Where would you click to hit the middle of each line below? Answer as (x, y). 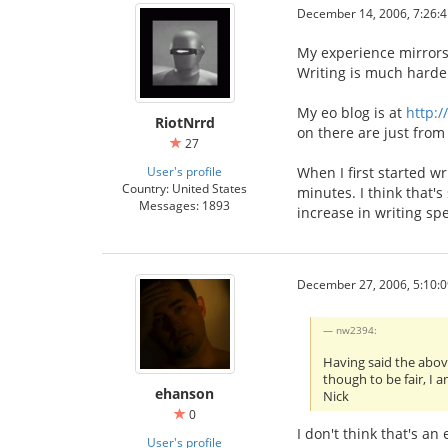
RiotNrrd (184, 122)
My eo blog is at (351, 112)
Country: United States (184, 187)
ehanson (184, 393)
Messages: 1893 (184, 204)
